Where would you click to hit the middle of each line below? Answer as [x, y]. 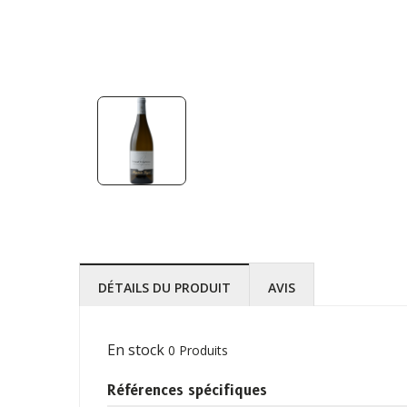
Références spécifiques [187, 391]
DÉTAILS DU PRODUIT [164, 287]
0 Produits [198, 351]
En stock [136, 350]
